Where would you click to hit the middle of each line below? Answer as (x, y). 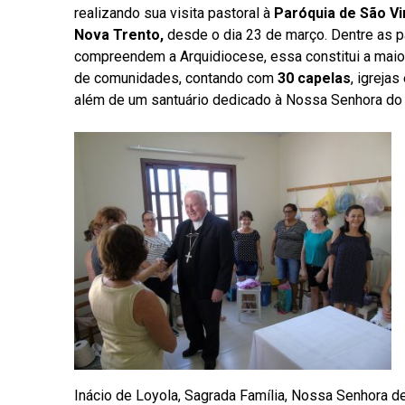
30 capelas (314, 79)
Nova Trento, (119, 35)
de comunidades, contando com (176, 79)
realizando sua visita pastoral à (174, 14)
